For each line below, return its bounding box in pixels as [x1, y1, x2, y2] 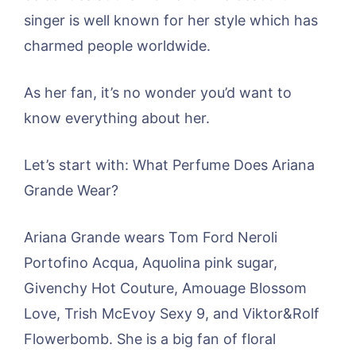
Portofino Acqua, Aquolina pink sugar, [24, 254, 277, 271]
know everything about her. [24, 110, 210, 126]
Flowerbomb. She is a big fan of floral [24, 331, 276, 347]
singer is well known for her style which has [24, 12, 318, 29]
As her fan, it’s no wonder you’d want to [24, 84, 292, 101]
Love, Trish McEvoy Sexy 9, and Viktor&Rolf [24, 305, 319, 322]
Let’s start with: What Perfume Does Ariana [24, 157, 315, 173]
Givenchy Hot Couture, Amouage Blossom [24, 280, 307, 296]
